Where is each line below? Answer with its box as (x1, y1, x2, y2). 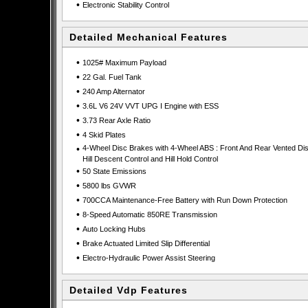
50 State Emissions (82, 167, 146, 175)
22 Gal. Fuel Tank (82, 73, 142, 81)
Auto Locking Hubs (82, 225, 146, 233)
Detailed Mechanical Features (69, 32, 228, 43)
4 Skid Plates (82, 131, 126, 139)
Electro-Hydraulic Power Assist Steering (82, 254, 215, 262)
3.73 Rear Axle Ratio (82, 116, 151, 124)
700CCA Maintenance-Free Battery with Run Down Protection (82, 196, 287, 204)
